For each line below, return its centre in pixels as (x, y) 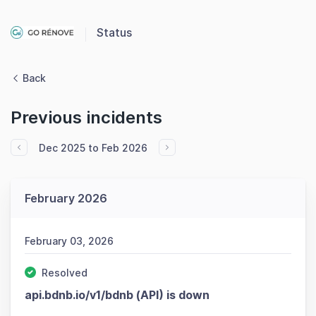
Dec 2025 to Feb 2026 (93, 147)
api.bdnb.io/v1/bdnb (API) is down (117, 295)
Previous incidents (86, 117)
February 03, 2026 (69, 241)
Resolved (65, 272)
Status (114, 32)
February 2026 (66, 198)
